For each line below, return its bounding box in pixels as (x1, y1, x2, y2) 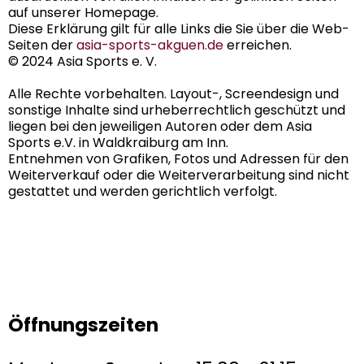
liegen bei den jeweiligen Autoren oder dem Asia (8, 116, 312, 136)
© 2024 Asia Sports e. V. (8, 51, 157, 71)
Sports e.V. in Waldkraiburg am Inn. (8, 132, 228, 152)
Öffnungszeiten (8, 311, 158, 338)
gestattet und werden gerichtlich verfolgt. (8, 181, 277, 201)
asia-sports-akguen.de (76, 35, 223, 54)
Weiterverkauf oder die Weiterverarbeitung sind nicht (8, 165, 349, 184)
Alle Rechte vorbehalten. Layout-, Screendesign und (8, 84, 339, 103)
